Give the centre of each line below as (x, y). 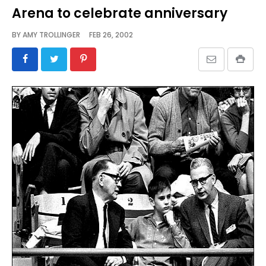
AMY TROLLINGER (51, 34)
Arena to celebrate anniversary (120, 13)
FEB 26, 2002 (107, 34)
